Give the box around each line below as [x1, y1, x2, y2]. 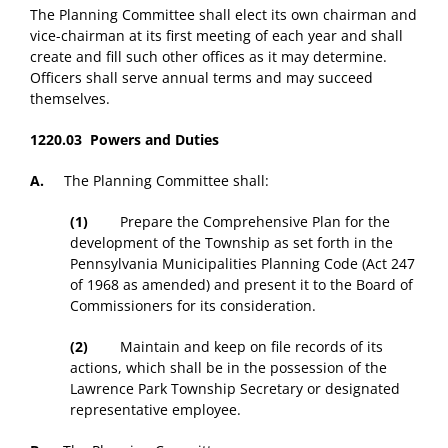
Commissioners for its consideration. [70, 296, 316, 316]
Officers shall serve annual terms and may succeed [30, 68, 373, 88]
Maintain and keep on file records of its [88, 337, 383, 357]
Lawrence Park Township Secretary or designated [70, 379, 400, 399]
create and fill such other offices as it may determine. [30, 47, 387, 67]
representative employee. [70, 400, 241, 420]
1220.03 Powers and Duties [30, 130, 219, 150]
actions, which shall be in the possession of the [70, 358, 387, 378]
